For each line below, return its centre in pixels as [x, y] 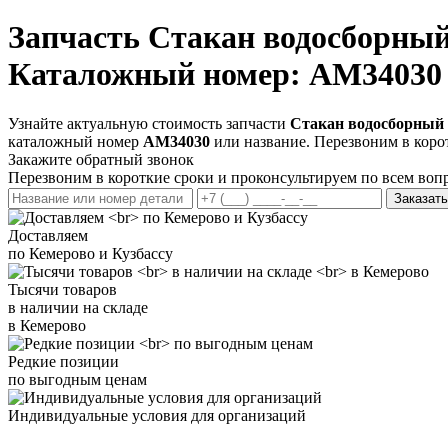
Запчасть [78, 37]
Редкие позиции [63, 361]
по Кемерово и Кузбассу [90, 253]
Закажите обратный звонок [101, 159]
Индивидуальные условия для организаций [157, 415]
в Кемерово [47, 325]
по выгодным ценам [77, 379]
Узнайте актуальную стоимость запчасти [149, 123]
